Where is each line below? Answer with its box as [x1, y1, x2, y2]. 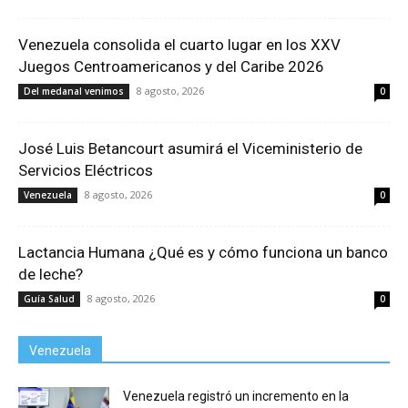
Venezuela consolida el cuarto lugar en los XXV [18, 35, 341, 54]
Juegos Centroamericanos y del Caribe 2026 [18, 56, 324, 76]
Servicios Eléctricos [18, 160, 153, 179]
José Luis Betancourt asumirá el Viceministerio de [18, 138, 362, 158]
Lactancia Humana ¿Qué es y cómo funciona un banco [18, 242, 388, 261]
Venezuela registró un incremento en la [123, 388, 349, 403]
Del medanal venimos [24, 84, 124, 97]
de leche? [18, 264, 83, 283]
